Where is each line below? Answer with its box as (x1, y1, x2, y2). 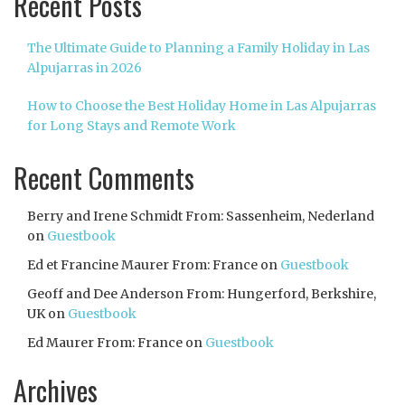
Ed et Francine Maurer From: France (27, 257, 258, 274)
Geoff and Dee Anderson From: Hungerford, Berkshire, (27, 286, 376, 303)
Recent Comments (14, 157, 194, 199)
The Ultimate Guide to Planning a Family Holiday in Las (27, 40, 370, 57)
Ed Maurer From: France (27, 334, 183, 352)
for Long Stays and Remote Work (27, 118, 239, 135)
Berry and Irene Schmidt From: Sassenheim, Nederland (27, 208, 374, 225)
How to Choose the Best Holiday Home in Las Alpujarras (27, 98, 376, 115)
